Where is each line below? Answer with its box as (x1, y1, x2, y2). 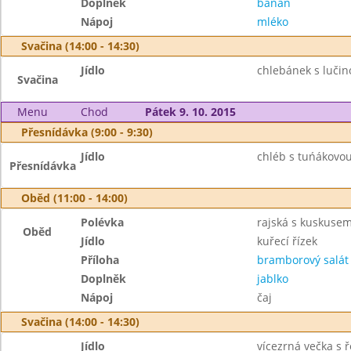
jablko (256, 271, 288, 286)
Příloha (81, 252, 120, 267)
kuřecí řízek (256, 233, 317, 248)
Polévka (81, 215, 125, 230)
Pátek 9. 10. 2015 (144, 104, 236, 119)
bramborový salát (256, 252, 349, 267)
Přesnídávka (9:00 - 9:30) (21, 125, 153, 139)
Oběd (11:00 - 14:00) (21, 190, 128, 205)
